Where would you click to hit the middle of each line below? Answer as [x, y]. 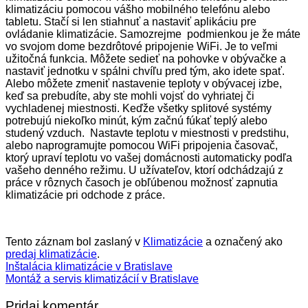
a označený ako [243, 241]
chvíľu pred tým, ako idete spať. [207, 71]
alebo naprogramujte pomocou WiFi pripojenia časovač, [142, 145]
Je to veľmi [251, 46]
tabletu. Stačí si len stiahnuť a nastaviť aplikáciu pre [131, 21]
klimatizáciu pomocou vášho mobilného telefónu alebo [138, 9]
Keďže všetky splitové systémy [197, 108]
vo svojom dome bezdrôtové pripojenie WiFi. [115, 46]
